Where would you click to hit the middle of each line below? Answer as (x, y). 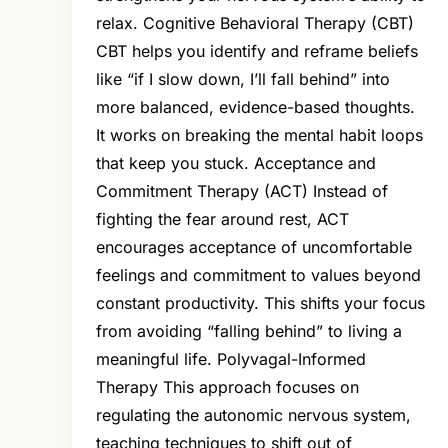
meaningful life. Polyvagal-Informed (231, 359)
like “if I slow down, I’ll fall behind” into (243, 79)
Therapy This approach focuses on (227, 387)
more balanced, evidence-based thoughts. (255, 107)
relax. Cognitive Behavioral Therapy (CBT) (255, 23)
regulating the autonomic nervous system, (253, 415)
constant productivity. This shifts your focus (260, 303)
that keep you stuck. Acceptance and (236, 163)
